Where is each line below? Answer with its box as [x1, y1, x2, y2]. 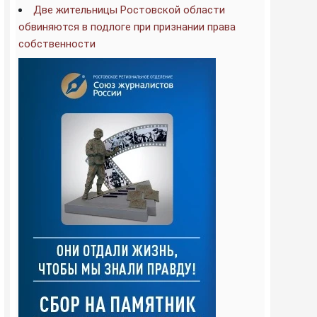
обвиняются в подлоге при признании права [18, 21, 236, 33]
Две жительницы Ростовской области [33, 4, 225, 16]
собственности [18, 38, 96, 50]
